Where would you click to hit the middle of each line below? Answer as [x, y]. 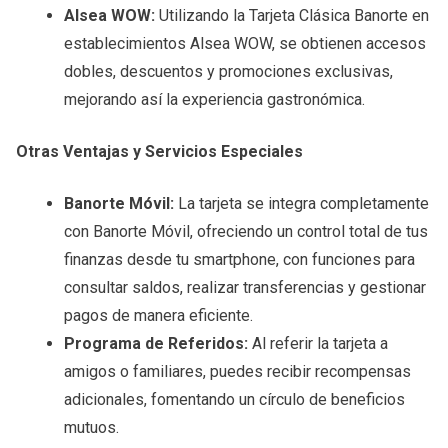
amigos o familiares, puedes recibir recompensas [237, 371]
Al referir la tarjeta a [318, 343]
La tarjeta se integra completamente [301, 203]
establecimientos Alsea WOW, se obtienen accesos [245, 43]
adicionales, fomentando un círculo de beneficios [234, 399]
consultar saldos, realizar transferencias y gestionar [245, 287]
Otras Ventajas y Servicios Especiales [159, 151]
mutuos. [91, 427]
